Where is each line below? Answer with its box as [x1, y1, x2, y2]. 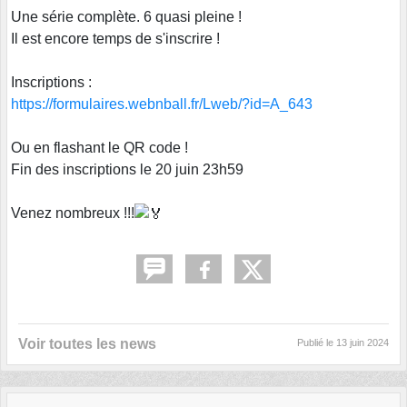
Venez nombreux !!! [11, 204, 134, 221]
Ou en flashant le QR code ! [11, 139, 188, 155]
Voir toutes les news [18, 335, 156, 352]
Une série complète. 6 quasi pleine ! [11, 8, 242, 25]
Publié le [297, 336, 336, 348]
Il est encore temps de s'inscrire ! [11, 30, 220, 46]
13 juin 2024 [336, 336, 389, 348]
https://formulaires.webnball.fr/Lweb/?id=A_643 [11, 95, 313, 112]
